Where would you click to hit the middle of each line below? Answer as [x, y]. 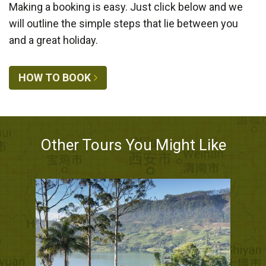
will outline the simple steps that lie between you [123, 24]
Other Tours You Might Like [133, 145]
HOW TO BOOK [55, 78]
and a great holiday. [53, 40]
